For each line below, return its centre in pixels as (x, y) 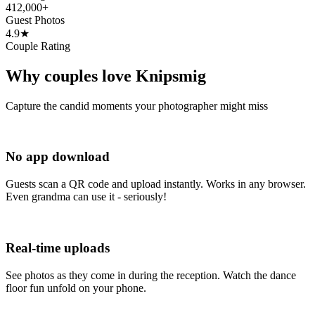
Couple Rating (38, 46)
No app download (58, 157)
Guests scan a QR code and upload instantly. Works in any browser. (156, 184)
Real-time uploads (58, 247)
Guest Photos (35, 20)
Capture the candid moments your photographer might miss (137, 105)
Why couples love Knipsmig (106, 76)
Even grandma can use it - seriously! (86, 197)
